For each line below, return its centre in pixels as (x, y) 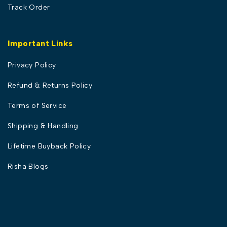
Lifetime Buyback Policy (49, 146)
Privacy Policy (32, 65)
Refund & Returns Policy (50, 85)
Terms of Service (37, 105)
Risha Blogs (28, 166)
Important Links (40, 43)
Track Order (29, 7)
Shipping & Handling (43, 126)
